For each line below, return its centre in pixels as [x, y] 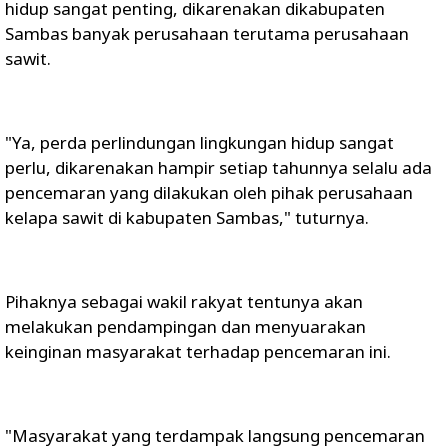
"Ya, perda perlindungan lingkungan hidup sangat [199, 142]
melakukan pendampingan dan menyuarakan [185, 326]
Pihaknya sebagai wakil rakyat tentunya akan [184, 301]
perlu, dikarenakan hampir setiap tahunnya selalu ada [218, 167]
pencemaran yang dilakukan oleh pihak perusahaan [209, 192]
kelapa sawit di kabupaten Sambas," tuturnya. [187, 217]
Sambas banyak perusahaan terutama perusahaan [207, 33]
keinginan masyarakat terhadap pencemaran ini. [198, 351]
